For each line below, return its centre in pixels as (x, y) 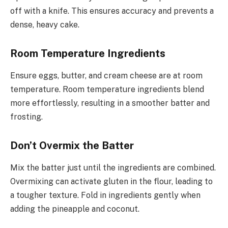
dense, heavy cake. (45, 25)
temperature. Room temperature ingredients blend (107, 90)
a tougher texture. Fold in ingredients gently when (105, 195)
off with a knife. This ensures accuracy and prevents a (112, 11)
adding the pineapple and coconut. (75, 209)
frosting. (26, 117)
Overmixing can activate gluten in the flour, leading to (111, 182)
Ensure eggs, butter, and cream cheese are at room (106, 76)
